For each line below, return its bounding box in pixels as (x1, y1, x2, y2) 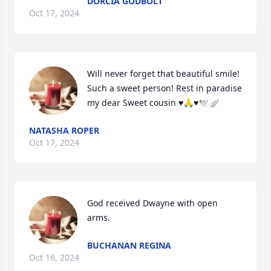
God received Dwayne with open (87, 197, 218, 209)
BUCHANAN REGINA (87, 240, 171, 251)
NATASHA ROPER (29, 125, 99, 136)
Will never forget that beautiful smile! (87, 68, 240, 79)
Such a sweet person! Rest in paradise (87, 82, 242, 94)
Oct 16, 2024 (29, 252, 79, 263)
